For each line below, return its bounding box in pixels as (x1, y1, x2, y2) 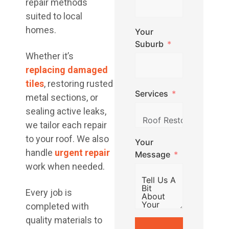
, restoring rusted (44, 78, 113, 89)
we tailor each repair (26, 120, 107, 130)
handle (26, 147, 55, 158)
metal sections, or (26, 92, 98, 103)
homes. (26, 25, 56, 35)
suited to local (26, 11, 82, 21)
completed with (26, 201, 89, 212)
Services (135, 88, 168, 99)
